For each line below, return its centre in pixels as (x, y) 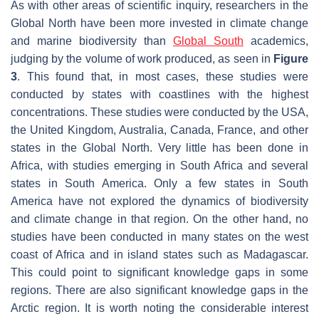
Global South (208, 41)
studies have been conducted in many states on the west (159, 237)
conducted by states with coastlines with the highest (159, 95)
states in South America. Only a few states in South (159, 184)
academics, (276, 41)
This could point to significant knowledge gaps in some (159, 273)
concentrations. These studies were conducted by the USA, (159, 113)
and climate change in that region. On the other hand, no (159, 219)
